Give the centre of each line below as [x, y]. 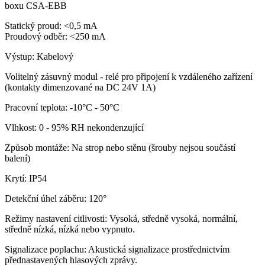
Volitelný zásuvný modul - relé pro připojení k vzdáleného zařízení [129, 76]
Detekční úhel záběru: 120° [56, 198]
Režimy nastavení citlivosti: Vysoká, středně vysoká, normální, [121, 218]
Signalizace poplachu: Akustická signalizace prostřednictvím [117, 249]
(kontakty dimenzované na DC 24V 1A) [80, 87]
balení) [17, 158]
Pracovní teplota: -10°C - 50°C [62, 107]
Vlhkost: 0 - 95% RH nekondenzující [74, 127]
